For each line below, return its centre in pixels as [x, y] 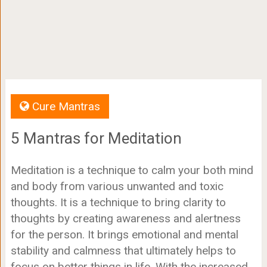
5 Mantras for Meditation [96, 138]
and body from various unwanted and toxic [117, 186]
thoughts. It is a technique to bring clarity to [118, 202]
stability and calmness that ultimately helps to [123, 251]
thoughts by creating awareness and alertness [125, 218]
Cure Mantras [66, 106]
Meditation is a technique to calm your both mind [132, 170]
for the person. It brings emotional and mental [124, 235]
